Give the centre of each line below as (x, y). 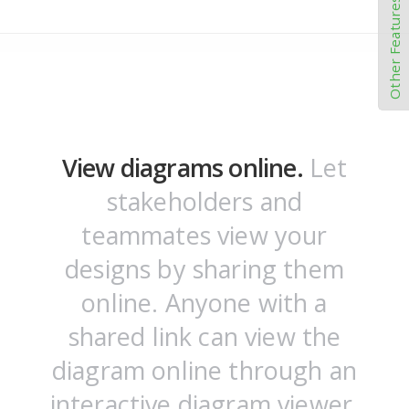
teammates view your (204, 236)
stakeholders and (204, 202)
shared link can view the (204, 337)
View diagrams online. (182, 168)
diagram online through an (204, 371)
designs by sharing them (204, 269)
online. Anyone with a (204, 303)
